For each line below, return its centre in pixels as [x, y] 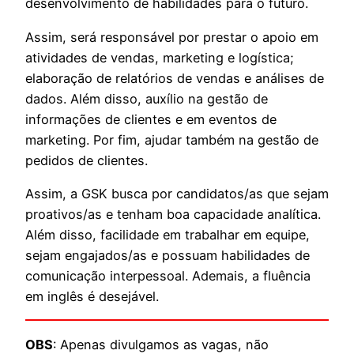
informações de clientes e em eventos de [151, 119]
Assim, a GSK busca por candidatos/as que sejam [177, 193]
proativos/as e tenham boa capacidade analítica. [173, 214]
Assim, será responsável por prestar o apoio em [172, 37]
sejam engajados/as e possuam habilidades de [168, 255]
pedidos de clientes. [87, 160]
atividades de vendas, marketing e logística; [160, 57]
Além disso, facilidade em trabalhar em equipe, [168, 234]
